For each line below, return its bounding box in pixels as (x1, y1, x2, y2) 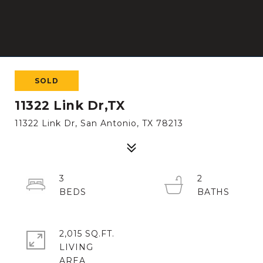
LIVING (59, 242, 93, 252)
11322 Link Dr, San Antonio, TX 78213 (15, 118, 183, 129)
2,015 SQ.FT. (59, 228, 114, 239)
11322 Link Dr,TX (15, 98, 124, 113)
